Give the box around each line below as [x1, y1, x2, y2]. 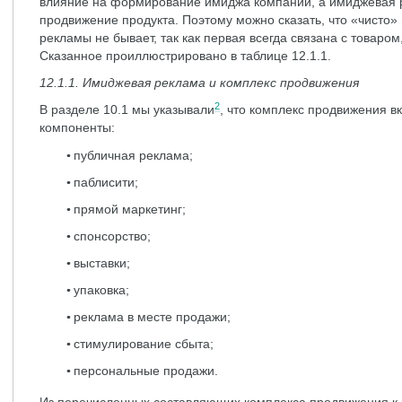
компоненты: [39, 120, 115, 135]
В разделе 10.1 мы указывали [39, 102, 214, 117]
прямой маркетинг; [74, 202, 186, 216]
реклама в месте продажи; [74, 310, 231, 324]
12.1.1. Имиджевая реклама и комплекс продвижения [39, 75, 359, 90]
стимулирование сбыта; [74, 336, 214, 351]
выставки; [74, 256, 130, 270]
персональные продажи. [74, 363, 218, 378]
